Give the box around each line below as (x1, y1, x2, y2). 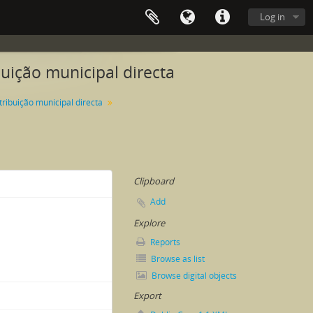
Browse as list (149, 253, 205, 265)
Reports (148, 236, 180, 248)
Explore (133, 217, 165, 229)
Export (133, 289, 161, 302)
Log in (260, 10, 285, 23)
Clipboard (133, 175, 174, 187)
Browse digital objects (150, 270, 237, 282)
